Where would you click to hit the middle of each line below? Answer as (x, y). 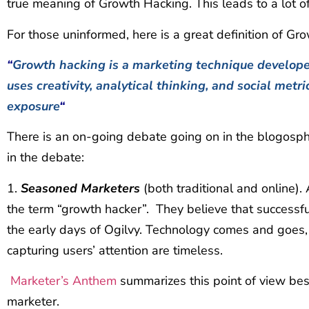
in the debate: (46, 158)
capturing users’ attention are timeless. (115, 250)
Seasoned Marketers (80, 188)
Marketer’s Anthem (63, 281)
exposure (33, 106)
